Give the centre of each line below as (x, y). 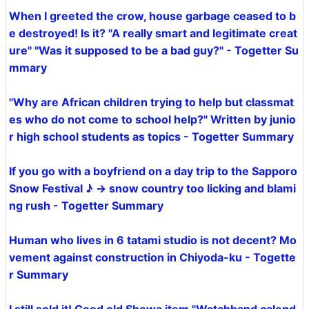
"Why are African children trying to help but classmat (151, 102)
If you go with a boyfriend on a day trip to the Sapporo (153, 171)
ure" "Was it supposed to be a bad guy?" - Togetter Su (154, 50)
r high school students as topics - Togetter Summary (151, 137)
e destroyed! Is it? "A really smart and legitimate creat (153, 33)
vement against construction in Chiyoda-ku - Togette (152, 257)
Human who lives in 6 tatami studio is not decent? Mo (153, 240)
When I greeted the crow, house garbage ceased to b (152, 16)
